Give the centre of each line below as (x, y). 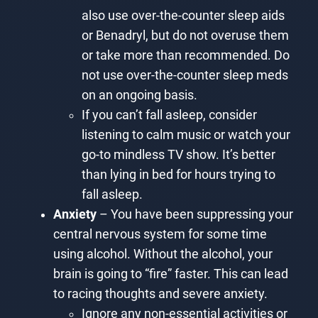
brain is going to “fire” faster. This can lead (170, 274)
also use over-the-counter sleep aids (183, 15)
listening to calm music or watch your (186, 135)
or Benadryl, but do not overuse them (185, 35)
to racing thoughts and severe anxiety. (160, 294)
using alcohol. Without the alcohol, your (163, 254)
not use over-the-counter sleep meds (185, 75)
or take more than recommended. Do (185, 55)
